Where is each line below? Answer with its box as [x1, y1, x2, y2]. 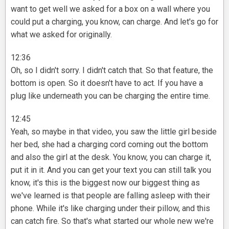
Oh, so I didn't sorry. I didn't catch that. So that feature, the [11, 65, 213, 76]
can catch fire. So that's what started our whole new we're [11, 216, 214, 226]
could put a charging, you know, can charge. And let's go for [11, 17, 218, 27]
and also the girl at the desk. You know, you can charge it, [11, 152, 211, 163]
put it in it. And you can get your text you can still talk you [11, 165, 211, 175]
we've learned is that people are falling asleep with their [11, 191, 210, 201]
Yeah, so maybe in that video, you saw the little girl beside [11, 127, 217, 137]
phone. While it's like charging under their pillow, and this [11, 203, 210, 214]
